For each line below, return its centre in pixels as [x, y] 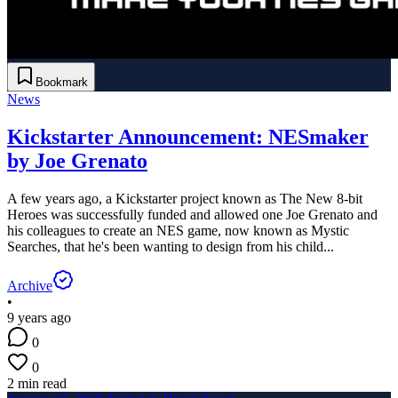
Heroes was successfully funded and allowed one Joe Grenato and [192, 215]
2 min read [37, 384]
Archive [30, 286]
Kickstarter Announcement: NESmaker [188, 137]
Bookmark [62, 83]
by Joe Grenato [77, 161]
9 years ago [39, 318]
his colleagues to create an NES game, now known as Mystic [178, 231]
